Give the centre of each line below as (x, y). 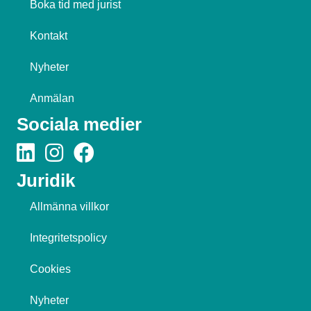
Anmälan (52, 98)
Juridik (46, 180)
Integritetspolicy (68, 237)
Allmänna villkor (69, 206)
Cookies (50, 269)
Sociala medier (79, 124)
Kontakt (49, 35)
